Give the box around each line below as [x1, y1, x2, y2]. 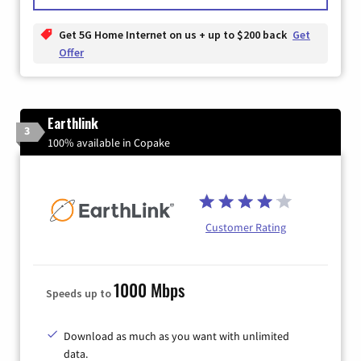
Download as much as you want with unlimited [64, 328, 289, 343]
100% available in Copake [48, 135, 170, 151]
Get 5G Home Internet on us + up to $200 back [59, 27, 289, 43]
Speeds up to [46, 285, 114, 301]
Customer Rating [205, 220, 286, 235]
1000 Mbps [114, 276, 185, 302]
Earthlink [48, 114, 98, 134]
